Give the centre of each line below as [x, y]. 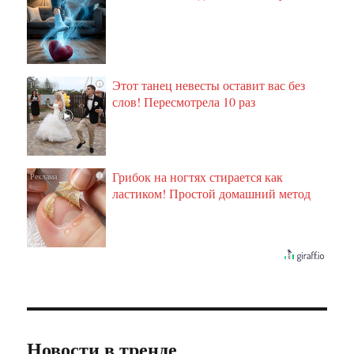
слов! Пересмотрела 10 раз [184, 102]
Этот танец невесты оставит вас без [209, 85]
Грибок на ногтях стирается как [198, 177]
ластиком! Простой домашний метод [212, 194]
